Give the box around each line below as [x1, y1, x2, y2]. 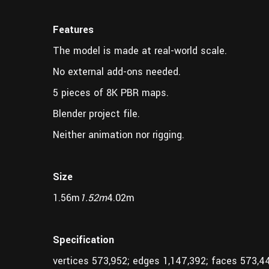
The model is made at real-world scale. [53, 43, 227, 58]
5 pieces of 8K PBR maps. [53, 85, 169, 100]
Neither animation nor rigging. [53, 127, 184, 142]
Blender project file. [53, 106, 140, 121]
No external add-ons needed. [53, 64, 184, 79]
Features [53, 22, 94, 37]
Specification [53, 232, 114, 247]
